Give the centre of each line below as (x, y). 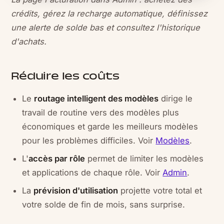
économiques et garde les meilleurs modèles (110, 126)
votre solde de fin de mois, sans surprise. (104, 204)
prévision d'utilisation (76, 190)
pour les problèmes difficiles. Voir (89, 140)
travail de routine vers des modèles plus (101, 112)
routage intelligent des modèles (96, 98)
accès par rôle (57, 158)
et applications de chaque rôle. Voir (92, 172)
